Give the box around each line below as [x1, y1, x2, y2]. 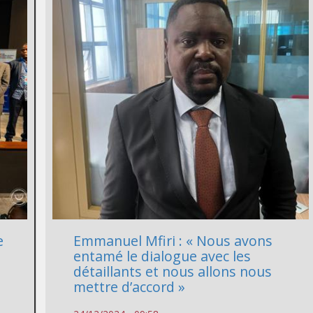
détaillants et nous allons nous [73, 262, 272, 282]
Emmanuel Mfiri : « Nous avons [73, 231, 273, 251]
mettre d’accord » [73, 277, 186, 297]
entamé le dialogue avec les [73, 247, 252, 266]
